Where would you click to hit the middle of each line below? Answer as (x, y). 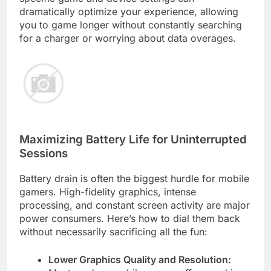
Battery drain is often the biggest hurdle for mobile (134, 178)
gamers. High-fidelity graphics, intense (108, 191)
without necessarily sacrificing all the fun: (113, 231)
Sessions (44, 154)
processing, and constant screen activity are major (135, 205)
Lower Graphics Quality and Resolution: (140, 259)
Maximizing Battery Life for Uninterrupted (133, 140)
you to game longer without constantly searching (131, 25)
